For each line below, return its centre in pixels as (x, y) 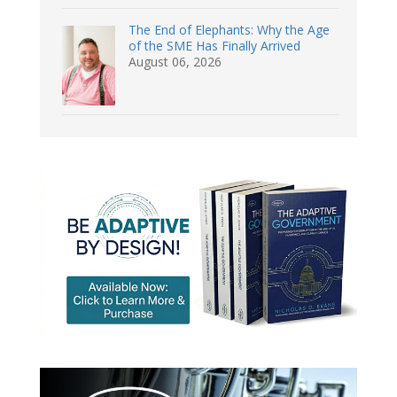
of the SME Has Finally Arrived (214, 46)
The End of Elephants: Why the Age (229, 30)
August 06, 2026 (175, 62)
